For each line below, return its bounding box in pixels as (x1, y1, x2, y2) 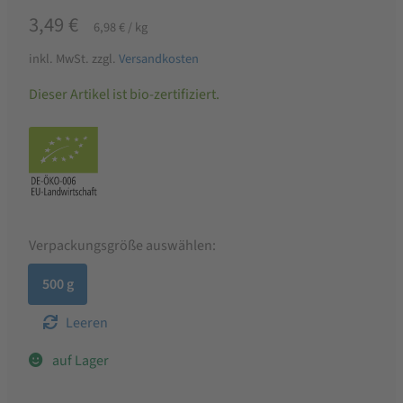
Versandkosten (119, 49, 199, 69)
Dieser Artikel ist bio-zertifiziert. (29, 85, 219, 105)
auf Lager (52, 350, 109, 371)
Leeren (65, 312, 108, 333)
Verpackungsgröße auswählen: (29, 235, 216, 255)
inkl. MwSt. (29, 49, 89, 69)
